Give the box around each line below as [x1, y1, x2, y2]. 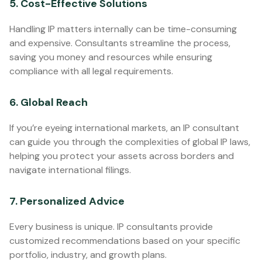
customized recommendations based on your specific [9, 235, 240, 247]
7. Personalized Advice [9, 194, 125, 208]
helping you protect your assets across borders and [9, 150, 234, 162]
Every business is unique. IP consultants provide [9, 220, 213, 233]
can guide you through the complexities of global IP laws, [9, 136, 250, 148]
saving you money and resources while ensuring [9, 51, 212, 63]
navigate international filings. [9, 164, 131, 176]
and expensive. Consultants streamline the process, [9, 37, 230, 49]
